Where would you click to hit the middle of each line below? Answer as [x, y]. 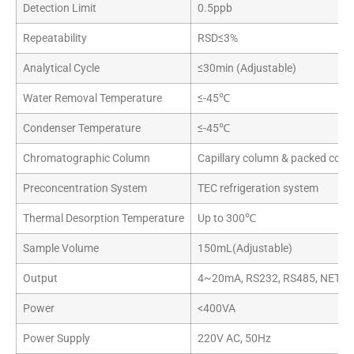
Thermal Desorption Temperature [104, 218]
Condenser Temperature [82, 128]
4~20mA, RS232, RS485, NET [269, 278]
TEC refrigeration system [258, 188]
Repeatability [55, 38]
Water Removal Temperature [92, 98]
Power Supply [56, 338]
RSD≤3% [218, 38]
